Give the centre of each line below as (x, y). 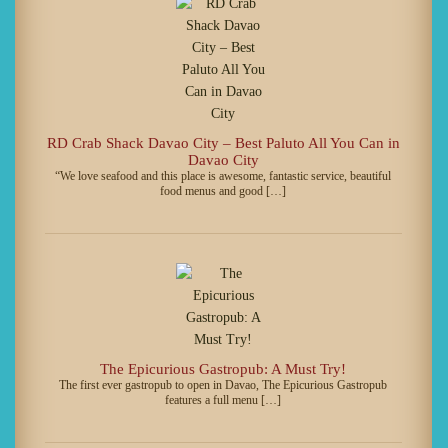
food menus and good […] (223, 190)
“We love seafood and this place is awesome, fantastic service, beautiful (223, 175)
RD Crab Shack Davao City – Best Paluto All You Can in (223, 142)
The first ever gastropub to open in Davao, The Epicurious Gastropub (223, 384)
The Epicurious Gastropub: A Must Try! (223, 368)
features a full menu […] (223, 399)
